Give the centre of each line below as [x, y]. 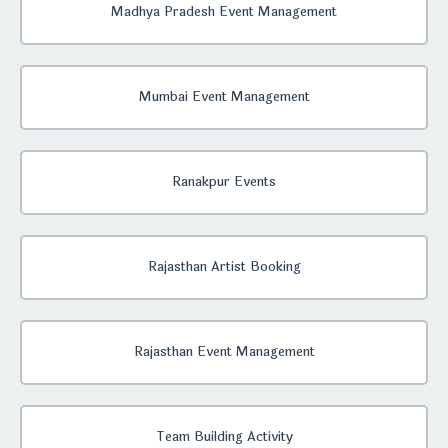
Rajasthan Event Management [224, 352]
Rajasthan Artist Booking [224, 267]
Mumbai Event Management [224, 97]
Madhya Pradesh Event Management [224, 12]
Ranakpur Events [224, 182]
